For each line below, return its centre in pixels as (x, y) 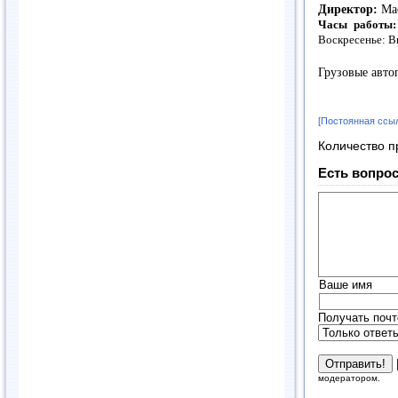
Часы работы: (357, 25)
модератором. (349, 378)
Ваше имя (346, 285)
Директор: (348, 10)
